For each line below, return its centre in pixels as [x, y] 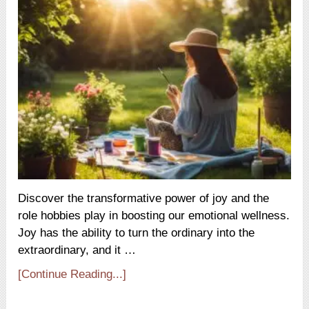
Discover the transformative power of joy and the [144, 199]
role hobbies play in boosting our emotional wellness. [154, 216]
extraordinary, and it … [77, 250]
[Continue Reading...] [72, 275]
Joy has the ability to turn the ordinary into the [137, 233]
